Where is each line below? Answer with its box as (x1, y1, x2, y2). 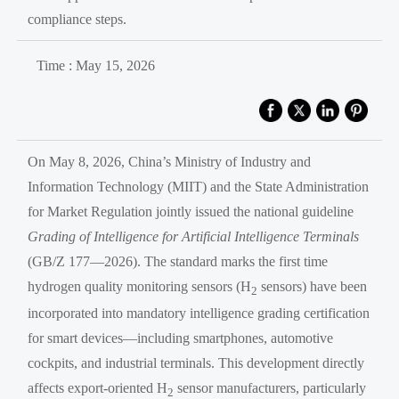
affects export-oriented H (28, 379, 168, 395)
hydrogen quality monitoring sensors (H (28, 278, 252, 294)
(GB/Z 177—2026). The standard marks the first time (28, 253, 329, 269)
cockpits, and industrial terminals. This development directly (28, 354, 365, 370)
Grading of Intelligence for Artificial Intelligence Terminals (28, 228, 360, 244)
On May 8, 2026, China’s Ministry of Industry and (28, 153, 312, 169)
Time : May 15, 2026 (36, 57, 155, 73)
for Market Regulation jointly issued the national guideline (28, 203, 354, 219)
